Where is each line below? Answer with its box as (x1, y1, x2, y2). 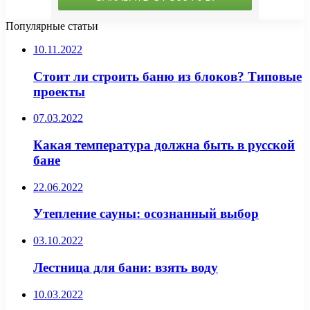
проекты (33, 84, 85, 99)
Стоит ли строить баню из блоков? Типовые (33, 69, 302, 84)
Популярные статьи (6, 19, 98, 32)
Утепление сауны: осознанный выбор (33, 206, 259, 221)
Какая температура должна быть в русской (33, 138, 295, 152)
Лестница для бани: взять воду (33, 259, 218, 275)
